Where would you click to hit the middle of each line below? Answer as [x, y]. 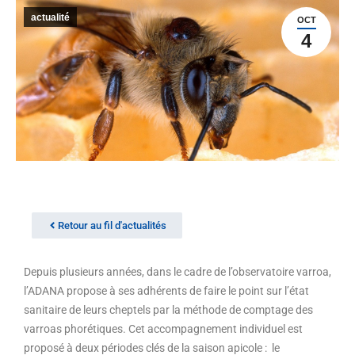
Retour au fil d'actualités [112, 225]
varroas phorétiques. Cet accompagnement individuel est [163, 329]
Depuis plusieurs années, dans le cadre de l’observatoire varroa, [177, 272]
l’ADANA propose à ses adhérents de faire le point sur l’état [166, 291]
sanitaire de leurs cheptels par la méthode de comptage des [168, 310]
